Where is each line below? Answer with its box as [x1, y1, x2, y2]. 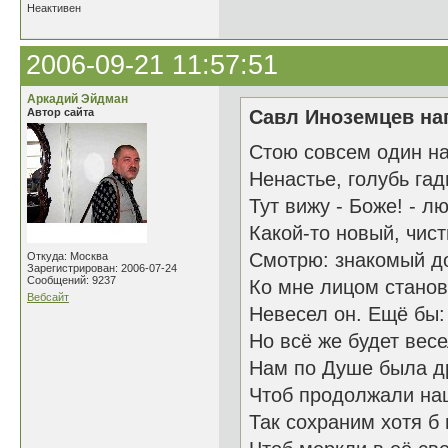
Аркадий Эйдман [27, 92, 128, 106]
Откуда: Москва [27, 250, 108, 262]
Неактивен [27, 2, 81, 14]
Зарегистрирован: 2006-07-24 [27, 262, 177, 274]
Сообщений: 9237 [27, 274, 116, 286]
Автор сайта [27, 106, 94, 118]
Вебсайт [27, 291, 69, 303]
